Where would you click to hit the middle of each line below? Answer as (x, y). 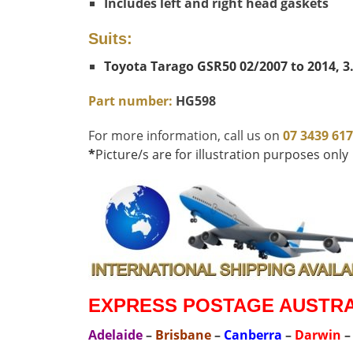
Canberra (253, 334)
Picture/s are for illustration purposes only (222, 154)
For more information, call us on (186, 135)
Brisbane (183, 334)
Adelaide (117, 334)
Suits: (110, 38)
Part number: (130, 100)
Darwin (318, 334)
